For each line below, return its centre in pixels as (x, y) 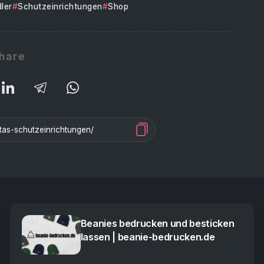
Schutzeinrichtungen (60, 6)
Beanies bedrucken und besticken (157, 224)
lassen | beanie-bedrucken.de (148, 237)
